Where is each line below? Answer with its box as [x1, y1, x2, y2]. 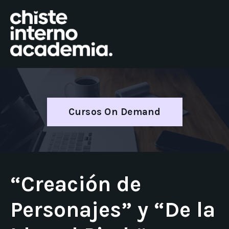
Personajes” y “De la [10, 197, 215, 223]
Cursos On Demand [68, 106, 161, 118]
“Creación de [10, 171, 141, 197]
